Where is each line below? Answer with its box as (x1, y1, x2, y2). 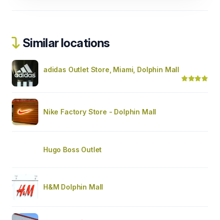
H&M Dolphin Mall (43, 182, 104, 191)
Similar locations (20, 35, 110, 50)
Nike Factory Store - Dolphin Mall (43, 107, 157, 116)
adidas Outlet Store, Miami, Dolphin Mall (43, 65, 179, 74)
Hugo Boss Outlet (43, 145, 102, 154)
